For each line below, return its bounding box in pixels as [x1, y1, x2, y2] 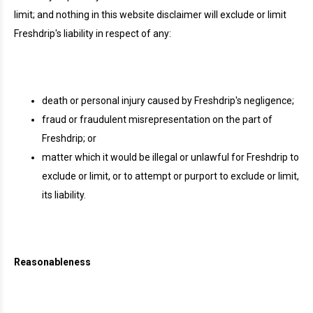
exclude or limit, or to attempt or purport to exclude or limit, [42, 170, 299, 182]
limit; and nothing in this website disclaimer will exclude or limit [14, 9, 286, 20]
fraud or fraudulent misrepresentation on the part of [42, 114, 272, 125]
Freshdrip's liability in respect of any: [14, 28, 171, 39]
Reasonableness [14, 256, 91, 268]
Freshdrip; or [42, 133, 96, 144]
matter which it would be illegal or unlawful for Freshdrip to [42, 152, 299, 163]
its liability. [42, 189, 86, 201]
